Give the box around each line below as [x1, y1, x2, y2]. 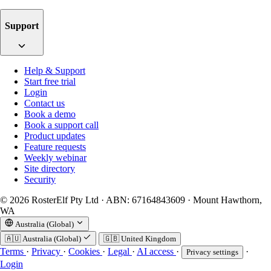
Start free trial [24, 76, 76, 87]
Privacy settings [186, 247, 238, 257]
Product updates [24, 131, 85, 142]
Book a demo [24, 109, 76, 120]
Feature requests [24, 142, 86, 152]
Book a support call [24, 120, 99, 131]
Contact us [24, 98, 65, 109]
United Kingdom [121, 234, 176, 244]
